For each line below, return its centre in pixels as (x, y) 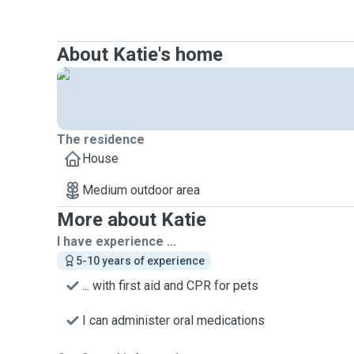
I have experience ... (117, 241)
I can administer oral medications (173, 320)
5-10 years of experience (140, 261)
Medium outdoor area (141, 190)
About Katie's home (140, 55)
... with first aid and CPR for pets (170, 286)
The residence (101, 139)
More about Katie (132, 220)
